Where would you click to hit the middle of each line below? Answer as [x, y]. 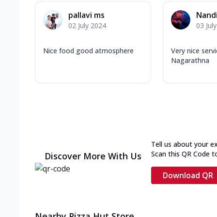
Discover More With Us [93, 156]
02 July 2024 [87, 25]
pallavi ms [86, 15]
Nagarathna [190, 60]
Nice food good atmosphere [88, 50]
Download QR [188, 175]
